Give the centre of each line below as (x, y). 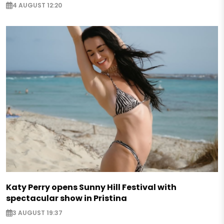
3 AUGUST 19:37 (37, 213)
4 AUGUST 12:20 (37, 5)
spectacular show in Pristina (66, 198)
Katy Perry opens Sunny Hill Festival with (91, 187)
